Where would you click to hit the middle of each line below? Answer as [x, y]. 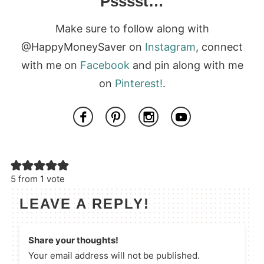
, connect [219, 47]
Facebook [105, 65]
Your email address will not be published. [114, 255]
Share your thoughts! [73, 240]
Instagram [170, 47]
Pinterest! [138, 83]
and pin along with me [186, 65]
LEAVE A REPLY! [84, 203]
